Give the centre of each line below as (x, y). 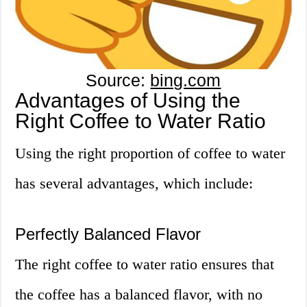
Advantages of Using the (128, 100)
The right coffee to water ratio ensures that (145, 264)
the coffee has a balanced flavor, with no (139, 294)
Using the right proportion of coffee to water (150, 153)
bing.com (186, 80)
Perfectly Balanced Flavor (108, 234)
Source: (118, 80)
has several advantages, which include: (134, 183)
